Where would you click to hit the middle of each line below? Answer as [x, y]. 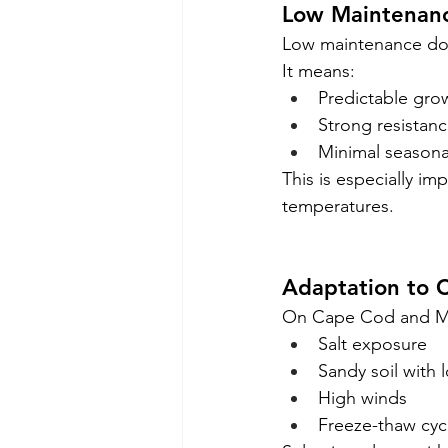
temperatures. [338, 206]
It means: [318, 71]
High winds [362, 398]
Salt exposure [372, 344]
